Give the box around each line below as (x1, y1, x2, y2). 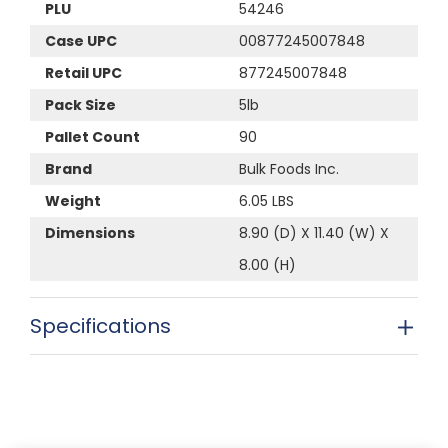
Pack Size (45, 94, 116, 115)
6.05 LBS (239, 190, 294, 211)
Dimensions (45, 222, 135, 243)
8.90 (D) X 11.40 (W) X (239, 222, 389, 243)
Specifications (30, 311, 171, 340)
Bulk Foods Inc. (239, 158, 339, 179)
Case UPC (45, 30, 117, 51)
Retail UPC (45, 62, 122, 83)
